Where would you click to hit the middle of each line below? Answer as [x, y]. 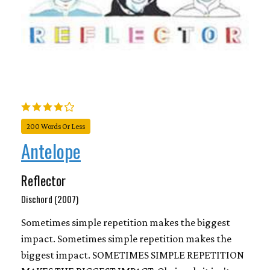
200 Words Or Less [56, 126]
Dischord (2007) [50, 199]
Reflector [43, 180]
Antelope [51, 150]
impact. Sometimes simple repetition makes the [126, 238]
